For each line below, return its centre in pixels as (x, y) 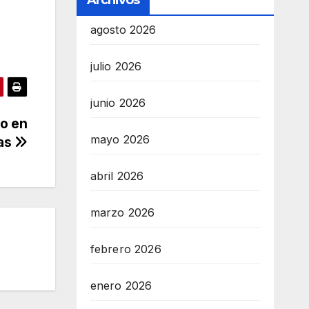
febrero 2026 (126, 249)
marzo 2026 (122, 213)
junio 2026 (118, 103)
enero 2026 (121, 286)
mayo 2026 (120, 140)
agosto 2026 (123, 30)
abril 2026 (117, 176)
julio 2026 (116, 67)
